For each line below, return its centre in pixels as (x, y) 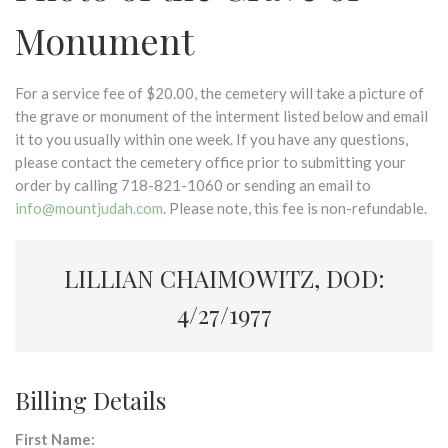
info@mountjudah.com (89, 208)
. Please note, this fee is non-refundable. (295, 208)
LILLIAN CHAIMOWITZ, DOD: (224, 278)
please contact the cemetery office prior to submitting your (210, 162)
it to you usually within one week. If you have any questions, (211, 139)
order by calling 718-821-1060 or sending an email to (193, 185)
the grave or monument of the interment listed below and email (221, 116)
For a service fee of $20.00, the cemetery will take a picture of (219, 93)
